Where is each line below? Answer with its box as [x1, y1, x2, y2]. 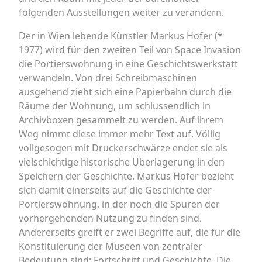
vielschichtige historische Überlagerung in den [19, 156, 225, 168]
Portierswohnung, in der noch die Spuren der [19, 198, 220, 211]
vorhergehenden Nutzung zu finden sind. [19, 212, 202, 225]
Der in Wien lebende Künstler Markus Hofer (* [19, 29, 223, 42]
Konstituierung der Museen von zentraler [19, 240, 202, 253]
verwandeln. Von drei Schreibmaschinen [19, 71, 197, 84]
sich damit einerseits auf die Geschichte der [19, 184, 212, 196]
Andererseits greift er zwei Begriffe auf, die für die [19, 226, 240, 239]
